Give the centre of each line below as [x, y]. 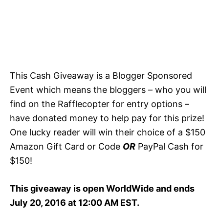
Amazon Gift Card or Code [66, 146]
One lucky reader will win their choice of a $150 [108, 132]
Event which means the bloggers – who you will [108, 90]
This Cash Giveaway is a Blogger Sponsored [101, 76]
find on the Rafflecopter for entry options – [99, 104]
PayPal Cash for [169, 146]
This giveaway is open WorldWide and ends [102, 188]
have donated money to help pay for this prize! [107, 118]
